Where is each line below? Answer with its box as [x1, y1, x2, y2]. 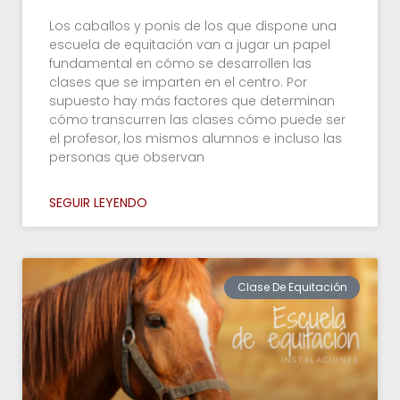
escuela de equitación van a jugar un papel [49, 35, 330, 54]
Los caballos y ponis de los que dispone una [49, 16, 337, 35]
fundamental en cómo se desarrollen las [49, 54, 312, 72]
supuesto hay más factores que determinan [49, 91, 335, 110]
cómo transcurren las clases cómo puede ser [49, 110, 346, 129]
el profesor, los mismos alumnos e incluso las [49, 129, 342, 147]
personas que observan [49, 147, 204, 166]
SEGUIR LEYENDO [49, 193, 147, 212]
